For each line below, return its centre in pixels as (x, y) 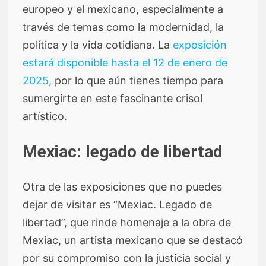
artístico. (45, 116)
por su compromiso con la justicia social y (127, 258)
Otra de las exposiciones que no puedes (123, 186)
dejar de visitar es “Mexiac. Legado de (118, 204)
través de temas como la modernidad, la (123, 27)
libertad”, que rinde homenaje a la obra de (127, 222)
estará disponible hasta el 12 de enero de (125, 62)
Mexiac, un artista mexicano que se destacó (133, 240)
